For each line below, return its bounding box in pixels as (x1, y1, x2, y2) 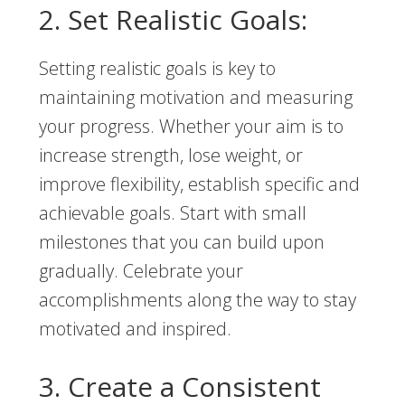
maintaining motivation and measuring (38, 85, 353, 110)
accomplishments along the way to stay (38, 287, 356, 313)
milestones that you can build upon (38, 230, 325, 255)
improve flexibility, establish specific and (38, 172, 360, 197)
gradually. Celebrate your (38, 259, 243, 284)
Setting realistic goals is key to (38, 56, 276, 81)
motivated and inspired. (38, 316, 231, 342)
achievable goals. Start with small (38, 201, 306, 226)
